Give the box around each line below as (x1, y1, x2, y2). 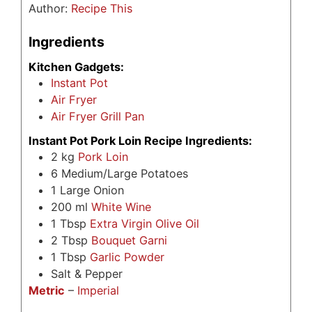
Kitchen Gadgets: (29, 59, 124, 74)
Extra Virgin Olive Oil (90, 216, 199, 231)
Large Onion (60, 182, 124, 197)
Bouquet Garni (91, 233, 167, 247)
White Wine (91, 199, 151, 214)
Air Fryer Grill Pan (51, 109, 144, 123)
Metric (29, 283, 65, 297)
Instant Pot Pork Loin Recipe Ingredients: (29, 133, 252, 148)
